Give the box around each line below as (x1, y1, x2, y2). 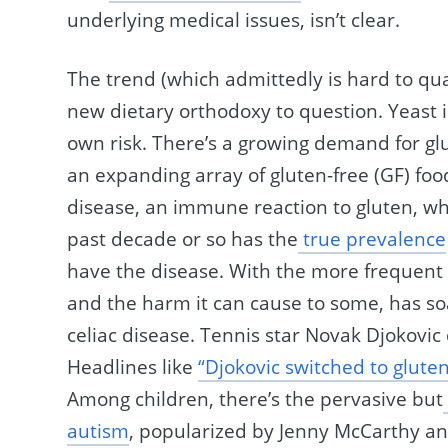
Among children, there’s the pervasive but (67, 385, 444, 412)
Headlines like (67, 353, 199, 380)
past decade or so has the (67, 225, 299, 252)
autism (67, 417, 130, 444)
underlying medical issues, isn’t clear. (67, 7, 401, 34)
